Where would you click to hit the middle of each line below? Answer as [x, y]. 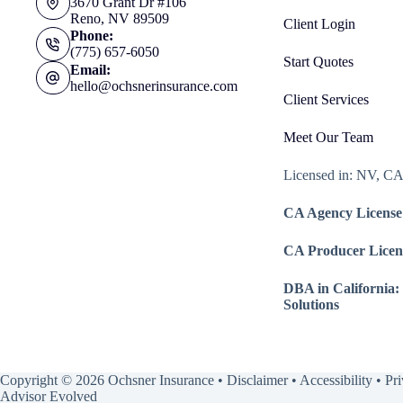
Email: [90, 69]
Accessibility [336, 381]
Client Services [326, 100]
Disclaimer [257, 381]
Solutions [311, 305]
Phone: [91, 36]
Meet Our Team [328, 138]
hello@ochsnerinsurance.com [153, 85]
